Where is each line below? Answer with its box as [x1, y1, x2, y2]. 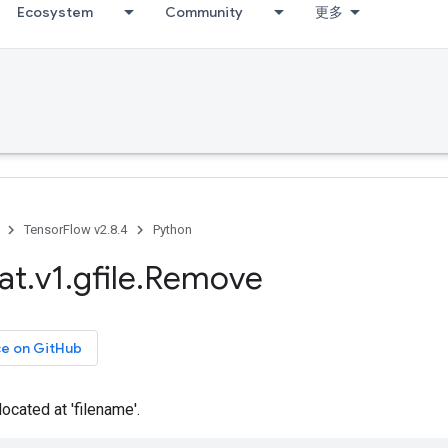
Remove [144, 258, 263, 298]
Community [165, 3, 243, 21]
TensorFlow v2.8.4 [24, 222, 127, 237]
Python [153, 222, 192, 237]
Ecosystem [17, 3, 93, 21]
